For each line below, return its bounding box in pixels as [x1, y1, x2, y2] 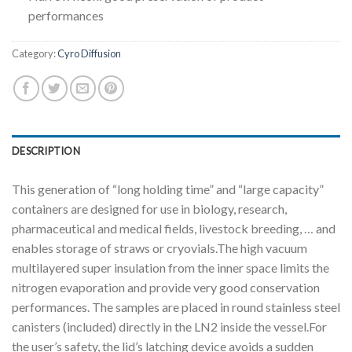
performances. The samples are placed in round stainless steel [12, 299, 340, 315]
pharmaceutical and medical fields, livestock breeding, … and [12, 221, 335, 236]
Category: [12, 47, 57, 60]
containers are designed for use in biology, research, [12, 201, 287, 217]
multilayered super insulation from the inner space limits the [12, 260, 329, 276]
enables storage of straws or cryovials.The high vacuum [12, 240, 307, 256]
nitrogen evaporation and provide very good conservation [12, 280, 320, 295]
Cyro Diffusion [57, 47, 121, 60]
